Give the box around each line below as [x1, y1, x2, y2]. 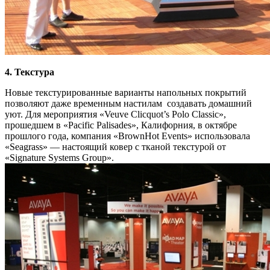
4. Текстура [5, 67, 54, 78]
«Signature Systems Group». [5, 152, 116, 163]
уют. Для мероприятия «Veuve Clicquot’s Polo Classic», [5, 109, 226, 120]
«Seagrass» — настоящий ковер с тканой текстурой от [5, 142, 226, 152]
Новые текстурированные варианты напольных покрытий [5, 87, 246, 98]
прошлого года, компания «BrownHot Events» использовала [5, 131, 250, 142]
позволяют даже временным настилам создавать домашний [5, 98, 252, 109]
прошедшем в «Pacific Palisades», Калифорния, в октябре [5, 120, 237, 131]
